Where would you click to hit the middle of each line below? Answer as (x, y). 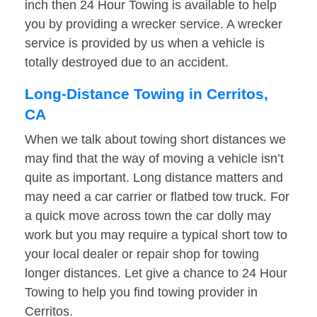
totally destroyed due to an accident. (127, 63)
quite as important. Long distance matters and (154, 178)
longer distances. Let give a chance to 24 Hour (156, 273)
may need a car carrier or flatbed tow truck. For (157, 197)
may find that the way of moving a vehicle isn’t (154, 159)
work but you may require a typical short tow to (156, 235)
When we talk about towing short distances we (155, 140)
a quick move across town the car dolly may (148, 216)
